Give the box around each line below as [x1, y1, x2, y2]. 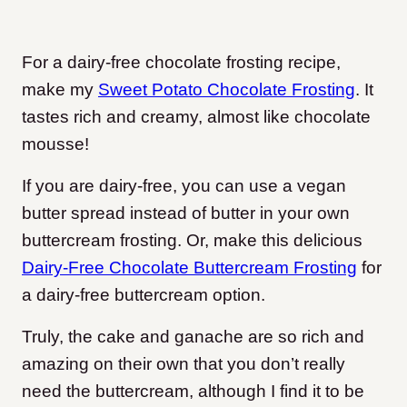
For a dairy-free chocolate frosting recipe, [22, 53, 341, 73]
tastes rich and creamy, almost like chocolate [22, 107, 371, 127]
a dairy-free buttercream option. [22, 285, 265, 305]
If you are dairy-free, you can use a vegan [22, 176, 346, 196]
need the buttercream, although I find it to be [22, 382, 364, 402]
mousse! [22, 134, 89, 154]
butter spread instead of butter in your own [22, 203, 350, 223]
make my [22, 80, 98, 100]
